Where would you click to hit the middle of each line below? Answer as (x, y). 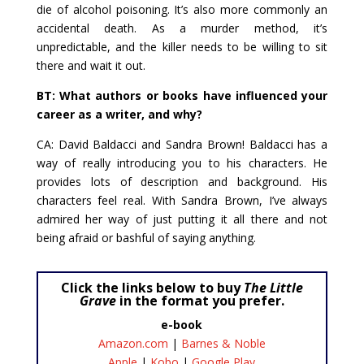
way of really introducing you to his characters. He (182, 162)
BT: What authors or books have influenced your (182, 95)
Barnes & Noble (223, 343)
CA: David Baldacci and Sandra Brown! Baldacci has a (182, 144)
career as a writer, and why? (119, 114)
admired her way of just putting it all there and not (182, 219)
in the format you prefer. (200, 300)
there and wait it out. (91, 65)
